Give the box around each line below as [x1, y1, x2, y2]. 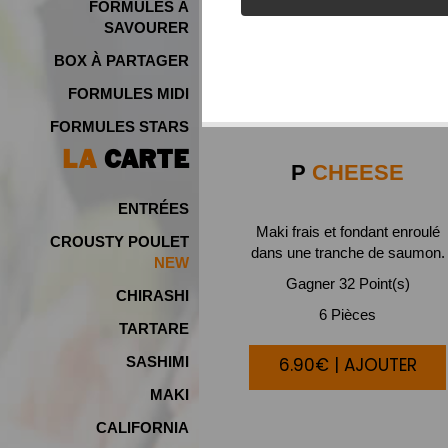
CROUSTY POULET [50, 233, 189, 250]
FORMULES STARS [50, 118, 189, 135]
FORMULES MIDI [68, 85, 189, 102]
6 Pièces [319, 305, 377, 323]
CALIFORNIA [96, 419, 189, 436]
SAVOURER [104, 19, 189, 36]
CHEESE [306, 159, 405, 185]
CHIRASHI [116, 287, 189, 304]
